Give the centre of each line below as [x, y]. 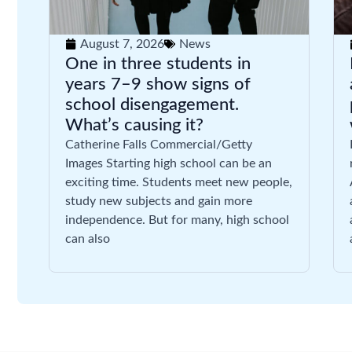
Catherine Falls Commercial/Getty [159, 145]
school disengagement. [152, 104]
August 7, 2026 [122, 44]
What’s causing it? [134, 125]
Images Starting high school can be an [169, 163]
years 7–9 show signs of [158, 84]
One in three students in [158, 64]
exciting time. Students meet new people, [179, 182]
